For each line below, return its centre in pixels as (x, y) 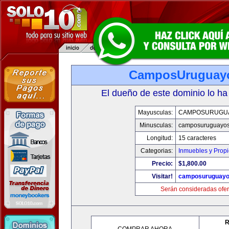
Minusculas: (156, 125)
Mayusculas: (155, 112)
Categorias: (156, 151)
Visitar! (162, 176)
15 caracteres (197, 138)
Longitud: (159, 138)
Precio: (162, 164)
